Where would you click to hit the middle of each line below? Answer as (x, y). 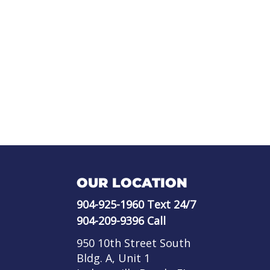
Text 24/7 (170, 204)
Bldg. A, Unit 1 (113, 258)
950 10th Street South (133, 243)
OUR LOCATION (132, 183)
